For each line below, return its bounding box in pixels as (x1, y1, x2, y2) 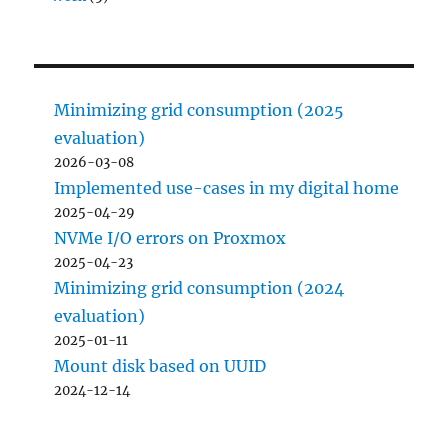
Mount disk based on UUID (54, 355, 267, 376)
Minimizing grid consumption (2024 (54, 277, 345, 298)
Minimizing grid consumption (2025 (54, 99, 345, 120)
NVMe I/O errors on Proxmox (54, 227, 287, 248)
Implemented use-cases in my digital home (54, 177, 400, 198)
